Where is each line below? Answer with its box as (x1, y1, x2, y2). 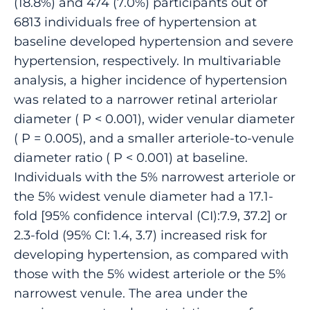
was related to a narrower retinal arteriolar (14, 91, 277, 107)
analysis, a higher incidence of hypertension (14, 71, 287, 88)
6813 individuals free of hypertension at (14, 13, 257, 30)
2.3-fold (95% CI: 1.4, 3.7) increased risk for (14, 226, 267, 243)
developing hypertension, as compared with (14, 246, 289, 262)
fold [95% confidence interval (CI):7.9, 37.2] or (14, 207, 287, 224)
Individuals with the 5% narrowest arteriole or (14, 168, 295, 185)
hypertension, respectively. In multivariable (14, 52, 281, 69)
